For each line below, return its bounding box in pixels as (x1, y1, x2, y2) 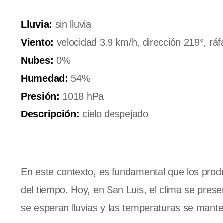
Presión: (21, 90, 60, 102)
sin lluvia (52, 18, 91, 30)
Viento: (21, 36, 54, 48)
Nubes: (21, 54, 54, 66)
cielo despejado (79, 108, 148, 119)
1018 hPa (59, 90, 104, 102)
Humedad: (21, 72, 68, 84)
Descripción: (21, 108, 80, 119)
